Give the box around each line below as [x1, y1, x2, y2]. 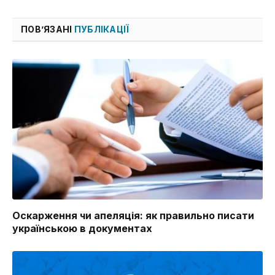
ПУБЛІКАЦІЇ [74, 23, 130, 34]
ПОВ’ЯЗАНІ [21, 23, 74, 34]
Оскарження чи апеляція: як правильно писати [12, 209, 254, 222]
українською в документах [12, 222, 152, 235]
